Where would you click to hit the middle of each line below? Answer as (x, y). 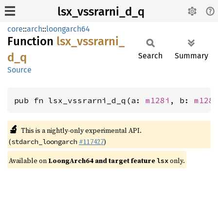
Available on (28, 161)
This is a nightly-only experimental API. (81, 130)
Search (150, 56)
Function (32, 41)
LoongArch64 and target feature (102, 161)
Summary (191, 56)
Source (19, 70)
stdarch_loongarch (44, 142)
